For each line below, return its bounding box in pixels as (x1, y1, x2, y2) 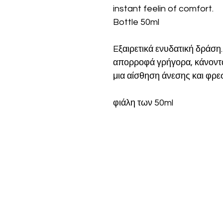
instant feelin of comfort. (113, 4, 214, 14)
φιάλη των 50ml (113, 98, 173, 108)
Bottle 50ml (113, 17, 161, 27)
